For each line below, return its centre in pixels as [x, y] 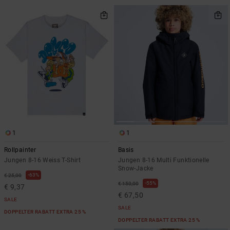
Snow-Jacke [136, 168]
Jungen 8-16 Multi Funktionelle [164, 160]
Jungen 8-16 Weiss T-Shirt [42, 160]
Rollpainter [20, 150]
